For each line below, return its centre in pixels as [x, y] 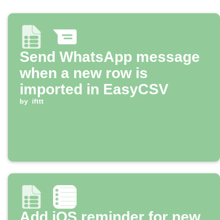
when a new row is [84, 73]
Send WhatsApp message [110, 57]
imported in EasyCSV [94, 89]
